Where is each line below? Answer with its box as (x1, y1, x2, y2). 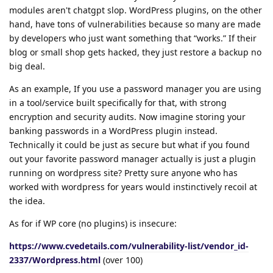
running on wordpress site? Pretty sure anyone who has (9, 166, 238, 179)
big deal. (9, 60, 45, 72)
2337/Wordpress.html (9, 253, 101, 266)
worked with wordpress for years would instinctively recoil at (9, 180, 257, 193)
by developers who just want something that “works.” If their (9, 32, 257, 44)
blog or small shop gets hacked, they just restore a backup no (9, 46, 261, 58)
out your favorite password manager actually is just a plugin (9, 152, 256, 165)
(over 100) (101, 253, 143, 266)
